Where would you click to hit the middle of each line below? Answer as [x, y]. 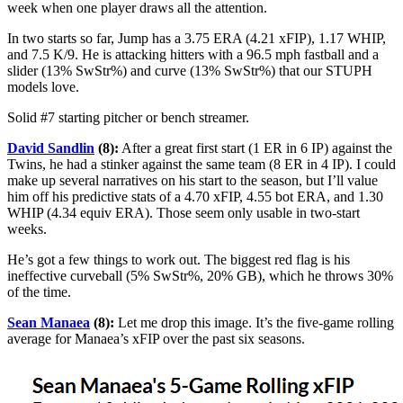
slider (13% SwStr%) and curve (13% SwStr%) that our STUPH [190, 70]
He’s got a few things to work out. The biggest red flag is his [179, 259]
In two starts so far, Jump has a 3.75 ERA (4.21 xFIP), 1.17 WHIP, [197, 38]
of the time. [39, 291]
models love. [43, 86]
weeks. [27, 228]
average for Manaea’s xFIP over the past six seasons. [156, 338]
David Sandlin [51, 148]
